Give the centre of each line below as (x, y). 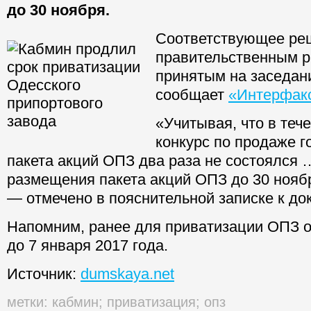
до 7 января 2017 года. (87, 246)
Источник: (44, 274)
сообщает (192, 95)
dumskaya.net (127, 274)
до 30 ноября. (58, 10)
